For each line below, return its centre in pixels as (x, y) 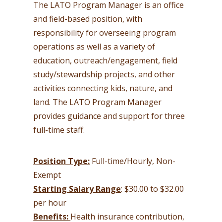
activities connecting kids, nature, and (103, 88)
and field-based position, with (88, 19)
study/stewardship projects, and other (104, 75)
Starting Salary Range (77, 189)
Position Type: (62, 161)
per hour (50, 202)
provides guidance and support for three (109, 116)
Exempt (47, 175)
